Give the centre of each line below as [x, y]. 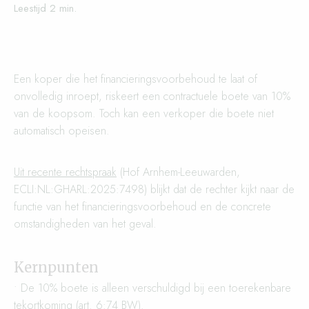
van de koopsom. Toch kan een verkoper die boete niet [144, 113]
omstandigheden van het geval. [85, 224]
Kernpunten [56, 267]
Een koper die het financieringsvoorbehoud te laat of [136, 79]
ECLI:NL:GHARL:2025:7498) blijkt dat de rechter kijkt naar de [154, 189]
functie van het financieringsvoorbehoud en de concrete [142, 207]
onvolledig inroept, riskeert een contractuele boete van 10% [152, 96]
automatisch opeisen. [62, 131]
